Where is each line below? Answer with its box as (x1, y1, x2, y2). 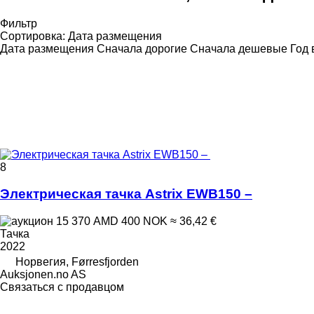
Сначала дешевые (190, 42, 287, 55)
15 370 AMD (53, 215, 121, 228)
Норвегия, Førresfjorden (15, 256, 139, 268)
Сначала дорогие (97, 42, 187, 55)
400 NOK (121, 215, 168, 228)
